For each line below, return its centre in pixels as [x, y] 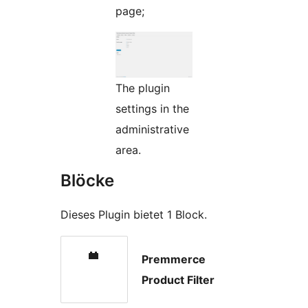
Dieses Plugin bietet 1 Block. [134, 214]
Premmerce [174, 259]
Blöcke [87, 180]
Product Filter [178, 279]
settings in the [152, 108]
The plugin [143, 88]
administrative [152, 129]
